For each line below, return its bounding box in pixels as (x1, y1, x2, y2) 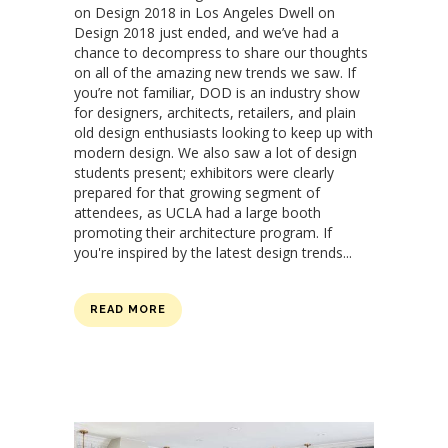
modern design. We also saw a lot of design (74, 143, 357, 163)
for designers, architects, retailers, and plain (74, 103, 356, 123)
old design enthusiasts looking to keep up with (74, 123, 373, 143)
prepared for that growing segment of (74, 183, 320, 203)
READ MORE (90, 303, 166, 317)
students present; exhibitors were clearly (74, 163, 334, 183)
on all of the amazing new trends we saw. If (74, 63, 356, 83)
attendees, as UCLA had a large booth (74, 203, 321, 223)
